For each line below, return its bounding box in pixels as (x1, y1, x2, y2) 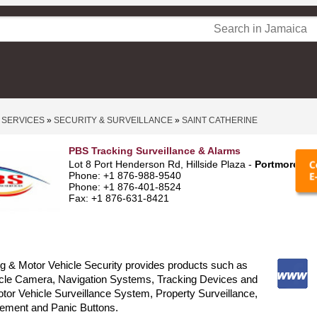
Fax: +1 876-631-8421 (69, 192, 169, 204)
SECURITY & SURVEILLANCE (54, 115, 173, 125)
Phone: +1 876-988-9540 (69, 170, 181, 181)
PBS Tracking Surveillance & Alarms (69, 145, 241, 156)
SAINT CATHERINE (182, 115, 258, 125)
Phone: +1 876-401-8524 (69, 181, 181, 192)
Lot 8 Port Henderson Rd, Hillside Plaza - (69, 158, 255, 170)
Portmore (255, 158, 299, 170)
